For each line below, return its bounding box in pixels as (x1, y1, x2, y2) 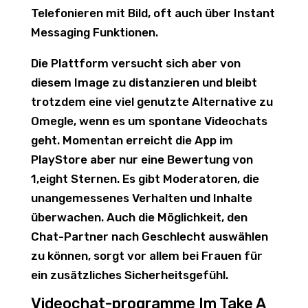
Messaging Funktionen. (30, 25, 158, 39)
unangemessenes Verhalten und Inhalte (30, 191, 252, 205)
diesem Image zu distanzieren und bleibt (30, 76, 257, 89)
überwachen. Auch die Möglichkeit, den (30, 210, 247, 224)
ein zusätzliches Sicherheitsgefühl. (30, 268, 228, 282)
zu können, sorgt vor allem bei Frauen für (30, 249, 263, 263)
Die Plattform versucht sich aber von (30, 56, 241, 70)
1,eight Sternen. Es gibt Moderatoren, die (30, 172, 259, 186)
